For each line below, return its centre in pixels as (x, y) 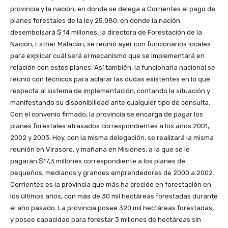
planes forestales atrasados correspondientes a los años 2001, (110, 126)
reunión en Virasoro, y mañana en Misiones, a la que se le (100, 150)
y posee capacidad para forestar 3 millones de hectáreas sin (106, 220)
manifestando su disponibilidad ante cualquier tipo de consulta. (110, 103)
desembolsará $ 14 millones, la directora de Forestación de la (106, 33)
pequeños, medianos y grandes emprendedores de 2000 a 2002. (112, 173)
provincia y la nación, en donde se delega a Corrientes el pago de (113, 9)
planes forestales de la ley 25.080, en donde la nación (95, 21)
